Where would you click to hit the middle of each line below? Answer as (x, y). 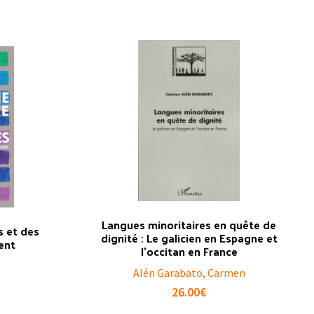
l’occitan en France (189, 251)
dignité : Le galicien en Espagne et (189, 238)
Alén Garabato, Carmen (189, 272)
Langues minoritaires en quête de (189, 224)
